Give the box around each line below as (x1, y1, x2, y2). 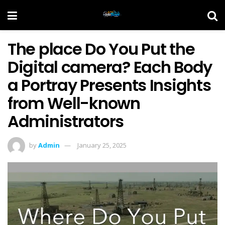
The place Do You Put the (8, 38, 195, 60)
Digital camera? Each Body (8, 56, 212, 78)
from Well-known (8, 92, 140, 115)
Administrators (8, 110, 124, 133)
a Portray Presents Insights (8, 74, 211, 96)
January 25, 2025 (77, 140, 127, 150)
